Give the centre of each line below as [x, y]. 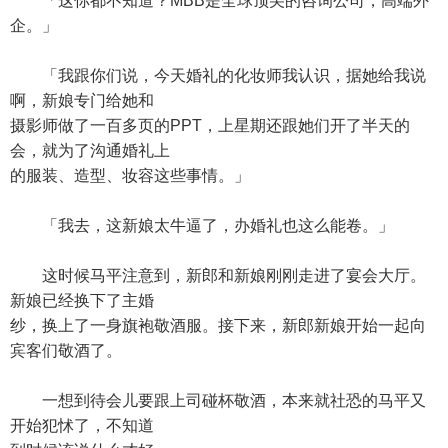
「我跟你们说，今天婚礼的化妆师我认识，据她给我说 [218, 75]
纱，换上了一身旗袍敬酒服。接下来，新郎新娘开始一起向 [218, 325]
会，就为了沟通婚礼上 [90, 150]
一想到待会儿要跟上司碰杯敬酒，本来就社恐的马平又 [218, 400]
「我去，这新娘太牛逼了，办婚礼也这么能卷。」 [202, 225]
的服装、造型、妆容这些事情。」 [130, 175]
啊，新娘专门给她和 [82, 100]
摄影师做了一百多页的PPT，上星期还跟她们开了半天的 [210, 125]
